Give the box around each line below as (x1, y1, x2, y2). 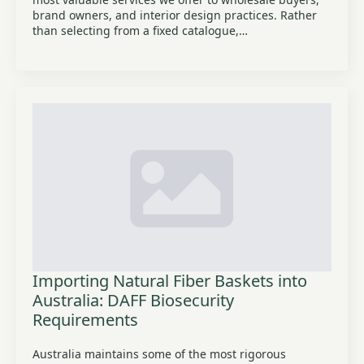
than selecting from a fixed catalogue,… (32, 23, 248, 38)
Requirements (32, 309, 138, 331)
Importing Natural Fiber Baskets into (32, 270, 307, 292)
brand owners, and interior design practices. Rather (32, 7, 317, 23)
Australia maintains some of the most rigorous (32, 346, 286, 362)
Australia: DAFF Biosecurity (32, 289, 234, 311)
